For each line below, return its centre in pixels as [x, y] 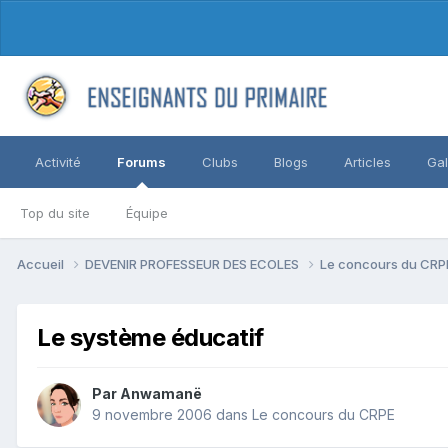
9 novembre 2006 [152, 415]
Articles [367, 162]
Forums [141, 162]
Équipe [147, 213]
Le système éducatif [150, 337]
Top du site [55, 213]
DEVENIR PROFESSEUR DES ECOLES [193, 263]
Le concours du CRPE [323, 415]
